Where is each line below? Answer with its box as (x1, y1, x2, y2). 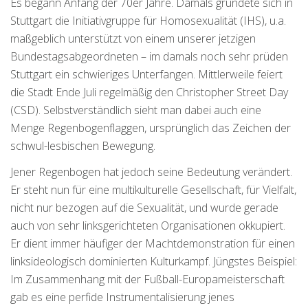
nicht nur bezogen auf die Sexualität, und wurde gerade (10, 200, 278, 216)
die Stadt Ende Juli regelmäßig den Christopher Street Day (10, 85, 288, 100)
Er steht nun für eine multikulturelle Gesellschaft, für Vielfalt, (10, 182, 296, 198)
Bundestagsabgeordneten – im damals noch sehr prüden (10, 49, 288, 65)
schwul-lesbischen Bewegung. (10, 138, 155, 154)
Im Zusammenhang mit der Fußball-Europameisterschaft (10, 272, 285, 287)
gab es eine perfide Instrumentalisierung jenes (10, 289, 234, 305)
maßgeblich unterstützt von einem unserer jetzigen (10, 31, 256, 47)
